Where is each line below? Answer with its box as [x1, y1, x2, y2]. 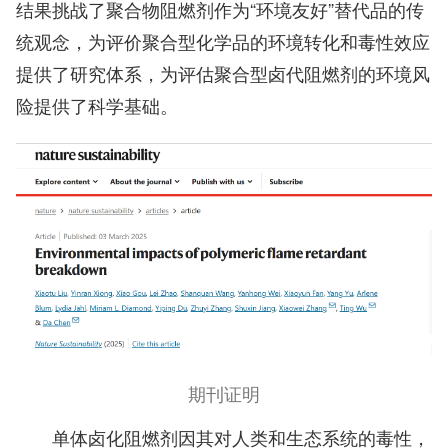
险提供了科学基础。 [16, 92, 178, 119]
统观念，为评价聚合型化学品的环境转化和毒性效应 [16, 28, 430, 55]
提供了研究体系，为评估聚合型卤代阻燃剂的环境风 [16, 60, 430, 87]
